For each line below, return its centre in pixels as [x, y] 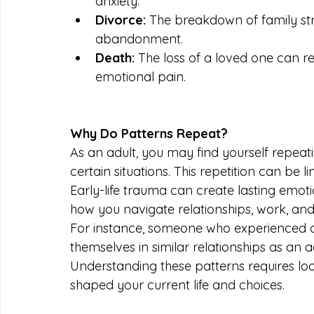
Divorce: [121, 20]
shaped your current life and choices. [177, 285]
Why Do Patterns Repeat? [149, 133]
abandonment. [139, 39]
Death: [115, 57]
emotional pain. [141, 76]
